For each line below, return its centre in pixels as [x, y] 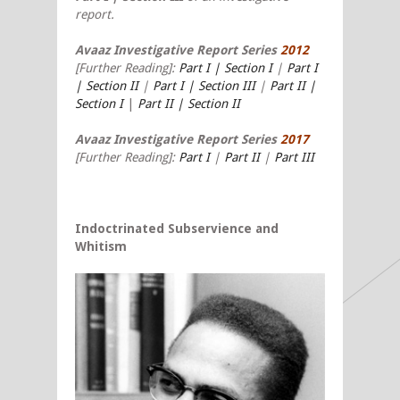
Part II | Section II [189, 104]
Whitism [101, 247]
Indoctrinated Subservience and [177, 229]
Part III [294, 158]
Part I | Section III [204, 86]
